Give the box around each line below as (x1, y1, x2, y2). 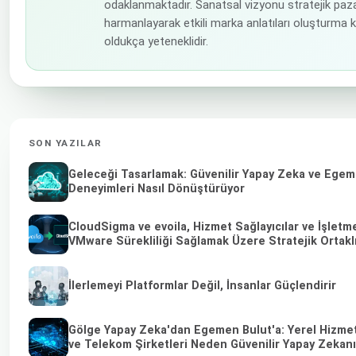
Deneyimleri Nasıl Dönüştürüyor (68, 182, 245, 196)
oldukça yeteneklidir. (104, 33, 208, 48)
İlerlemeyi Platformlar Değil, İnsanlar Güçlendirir (68, 278, 336, 292)
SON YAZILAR (29, 137, 103, 149)
